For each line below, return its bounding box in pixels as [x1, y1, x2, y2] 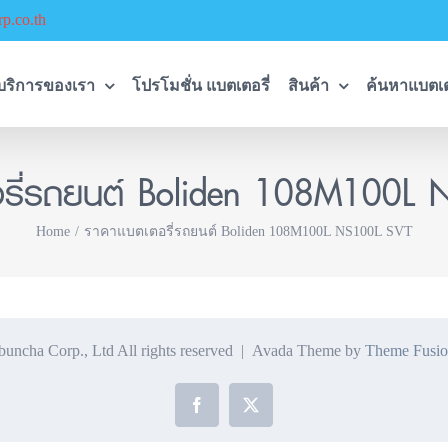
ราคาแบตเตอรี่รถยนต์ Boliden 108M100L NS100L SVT [83, 223, 413, 239]
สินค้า [287, 77, 329, 94]
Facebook [195, 403, 258, 420]
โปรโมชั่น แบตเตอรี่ [131, 77, 270, 94]
